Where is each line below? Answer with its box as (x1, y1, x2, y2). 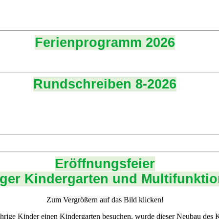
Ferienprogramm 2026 (35, 35, 175, 50)
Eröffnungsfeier (55, 156, 155, 171)
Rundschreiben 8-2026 (33, 76, 177, 91)
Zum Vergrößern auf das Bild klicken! (46, 195, 164, 204)
